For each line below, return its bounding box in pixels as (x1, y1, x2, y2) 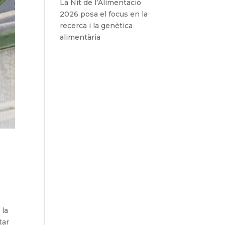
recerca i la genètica (60, 21, 133, 31)
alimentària (60, 33, 101, 42)
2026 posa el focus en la (60, 10, 148, 19)
